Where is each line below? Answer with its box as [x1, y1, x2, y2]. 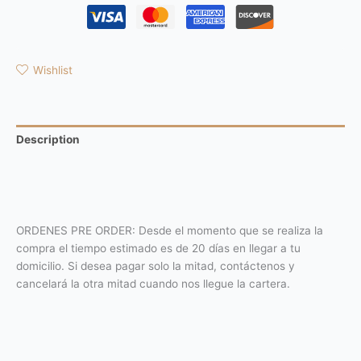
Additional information [16, 161, 138, 175]
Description [16, 132, 80, 146]
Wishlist [33, 63, 73, 77]
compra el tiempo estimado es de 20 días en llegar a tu [16, 242, 301, 255]
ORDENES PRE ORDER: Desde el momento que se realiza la [16, 224, 323, 238]
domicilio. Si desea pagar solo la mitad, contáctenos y [16, 259, 295, 273]
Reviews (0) [16, 189, 81, 203]
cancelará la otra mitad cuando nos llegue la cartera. [16, 277, 290, 291]
